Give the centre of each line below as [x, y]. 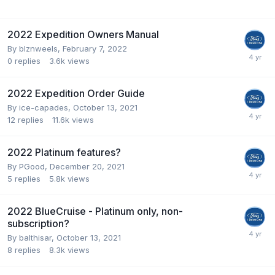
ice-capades [44, 107]
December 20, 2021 [87, 166]
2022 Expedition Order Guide [76, 93]
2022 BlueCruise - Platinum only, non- [95, 211]
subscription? [38, 223]
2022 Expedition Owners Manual [83, 34]
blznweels [38, 48]
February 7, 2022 [95, 48]
